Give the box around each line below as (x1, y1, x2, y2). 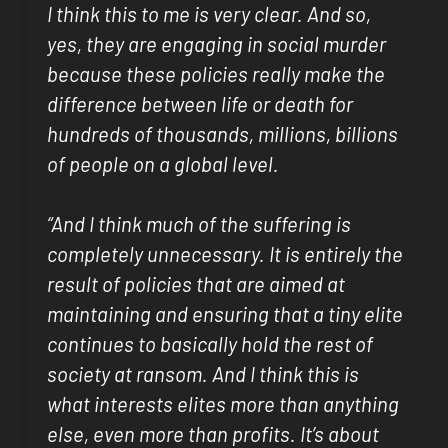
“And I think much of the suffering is (47, 212, 352, 237)
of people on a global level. (47, 151, 280, 176)
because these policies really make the (47, 61, 386, 86)
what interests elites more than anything (47, 392, 400, 417)
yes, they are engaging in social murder (47, 31, 387, 56)
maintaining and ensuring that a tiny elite (47, 302, 404, 327)
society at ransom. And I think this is (47, 362, 360, 387)
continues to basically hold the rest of (47, 332, 374, 357)
